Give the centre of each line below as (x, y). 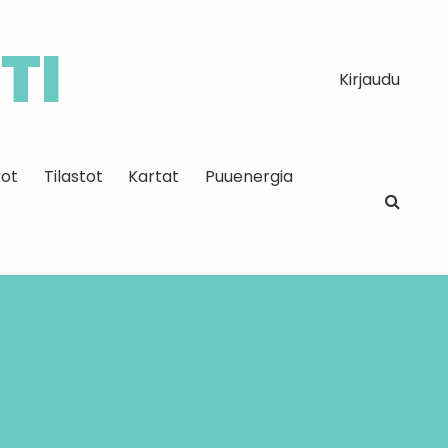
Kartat (154, 176)
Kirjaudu (369, 79)
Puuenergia (248, 176)
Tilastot (73, 176)
